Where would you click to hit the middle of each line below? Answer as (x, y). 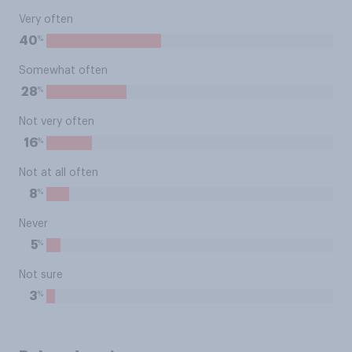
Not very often (57, 122)
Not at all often (59, 173)
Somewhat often (63, 71)
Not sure (41, 275)
